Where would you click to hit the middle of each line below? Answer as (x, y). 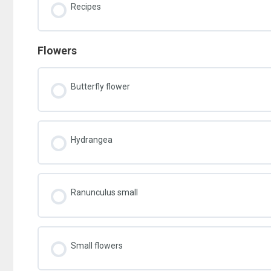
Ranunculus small (104, 193)
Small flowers (97, 245)
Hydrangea (92, 139)
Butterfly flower (100, 87)
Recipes (86, 6)
